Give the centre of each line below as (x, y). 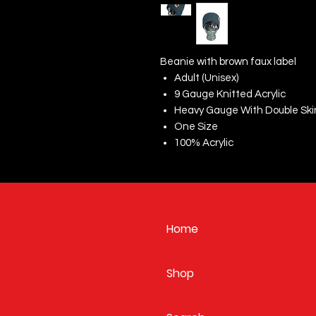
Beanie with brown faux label (229, 62)
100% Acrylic (204, 143)
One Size (196, 127)
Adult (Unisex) (206, 78)
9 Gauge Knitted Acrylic (230, 95)
